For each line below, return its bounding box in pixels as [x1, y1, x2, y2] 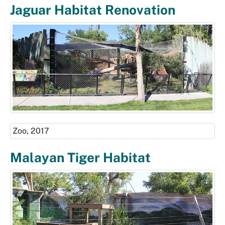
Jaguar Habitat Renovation [10, 2, 175, 18]
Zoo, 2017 [13, 126, 49, 136]
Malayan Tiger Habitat [10, 150, 151, 166]
